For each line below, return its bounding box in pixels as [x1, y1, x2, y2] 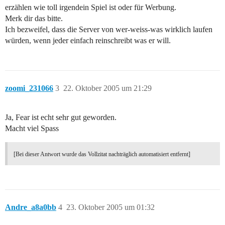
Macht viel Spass [5, 124, 59, 133]
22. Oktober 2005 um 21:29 [63, 84, 152, 93]
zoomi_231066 [5, 84, 53, 93]
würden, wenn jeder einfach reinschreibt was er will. [5, 36, 171, 45]
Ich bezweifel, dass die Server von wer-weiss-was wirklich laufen [5, 25, 212, 34]
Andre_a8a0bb [5, 203, 56, 212]
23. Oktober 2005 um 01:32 [66, 203, 155, 212]
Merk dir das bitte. [5, 14, 63, 23]
